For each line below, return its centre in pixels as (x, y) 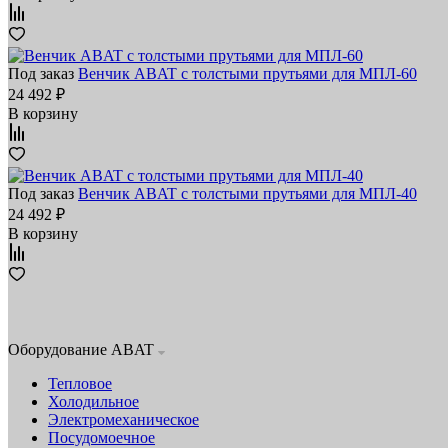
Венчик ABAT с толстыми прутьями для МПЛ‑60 (247, 74)
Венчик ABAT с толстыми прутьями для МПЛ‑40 (247, 194)
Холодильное (93, 402)
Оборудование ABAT (83, 350)
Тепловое (80, 384)
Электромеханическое (123, 420)
